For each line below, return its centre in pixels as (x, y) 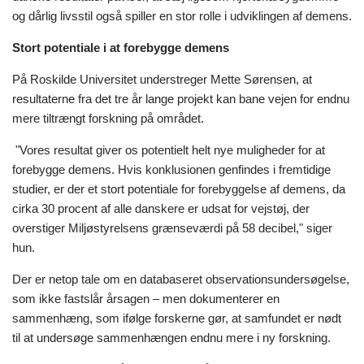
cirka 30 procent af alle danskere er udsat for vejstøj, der (161, 208)
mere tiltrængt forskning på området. (108, 118)
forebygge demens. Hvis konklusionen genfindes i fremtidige (171, 169)
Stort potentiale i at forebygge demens (121, 47)
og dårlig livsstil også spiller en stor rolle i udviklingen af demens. (182, 15)
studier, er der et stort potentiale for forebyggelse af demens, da (179, 188)
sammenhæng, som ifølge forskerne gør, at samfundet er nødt (177, 318)
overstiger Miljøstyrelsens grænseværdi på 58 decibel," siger (172, 227)
